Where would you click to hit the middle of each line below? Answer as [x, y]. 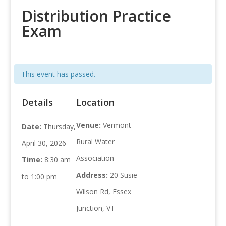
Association [95, 158]
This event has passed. [58, 74]
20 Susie [124, 175]
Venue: [90, 125]
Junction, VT [96, 208]
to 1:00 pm [39, 177]
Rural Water [96, 142]
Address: [93, 175]
